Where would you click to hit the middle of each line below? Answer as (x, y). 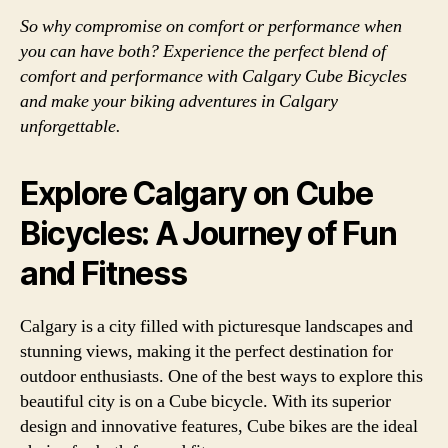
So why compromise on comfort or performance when (211, 26)
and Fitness (103, 273)
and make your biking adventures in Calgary (179, 101)
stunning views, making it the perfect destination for (206, 351)
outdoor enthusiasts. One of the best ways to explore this (221, 376)
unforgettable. (70, 126)
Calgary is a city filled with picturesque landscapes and (216, 326)
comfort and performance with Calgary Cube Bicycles (213, 76)
